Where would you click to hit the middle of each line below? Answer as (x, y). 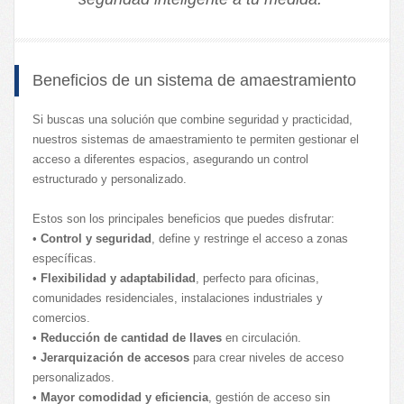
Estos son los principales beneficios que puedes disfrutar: (184, 218)
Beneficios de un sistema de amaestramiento (194, 80)
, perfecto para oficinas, (257, 278)
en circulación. (262, 337)
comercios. (61, 317)
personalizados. (73, 377)
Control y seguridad (96, 238)
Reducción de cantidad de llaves (131, 337)
